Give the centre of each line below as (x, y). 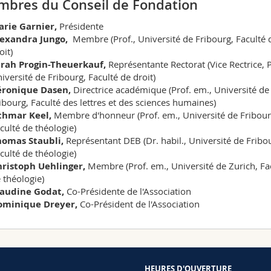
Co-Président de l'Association (139, 204)
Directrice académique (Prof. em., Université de (171, 89)
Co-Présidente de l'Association (128, 191)
